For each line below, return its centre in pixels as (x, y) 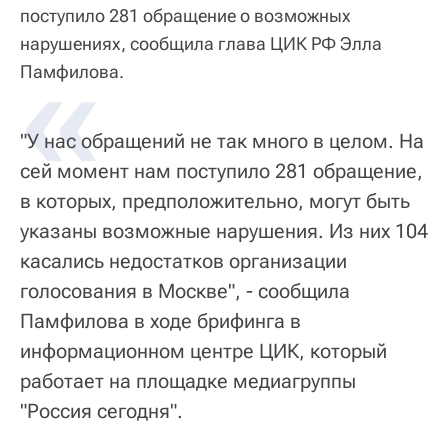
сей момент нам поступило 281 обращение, (221, 170)
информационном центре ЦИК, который (203, 350)
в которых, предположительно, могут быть (215, 200)
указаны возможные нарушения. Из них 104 (224, 230)
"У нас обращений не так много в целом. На (222, 140)
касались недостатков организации (183, 260)
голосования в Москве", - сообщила (185, 290)
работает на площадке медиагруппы (188, 380)
